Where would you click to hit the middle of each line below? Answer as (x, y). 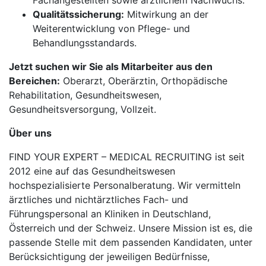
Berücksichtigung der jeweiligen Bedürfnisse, (109, 256)
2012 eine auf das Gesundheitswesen (92, 171)
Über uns (30, 133)
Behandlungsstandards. (85, 43)
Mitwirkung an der (166, 14)
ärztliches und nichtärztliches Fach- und (99, 199)
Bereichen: (34, 81)
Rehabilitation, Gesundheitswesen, (85, 95)
